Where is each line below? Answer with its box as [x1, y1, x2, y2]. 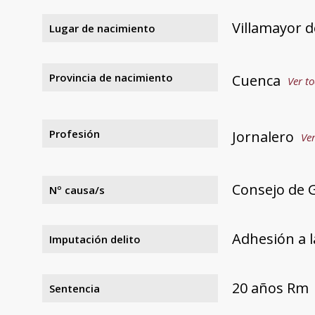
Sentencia [49, 281, 100, 295]
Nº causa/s [49, 182, 105, 197]
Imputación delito [49, 231, 141, 246]
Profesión [49, 126, 100, 141]
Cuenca [232, 70, 281, 90]
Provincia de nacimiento [49, 70, 173, 84]
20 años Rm [232, 278, 309, 297]
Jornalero [232, 127, 294, 146]
